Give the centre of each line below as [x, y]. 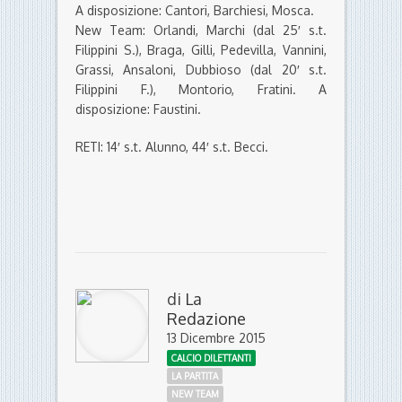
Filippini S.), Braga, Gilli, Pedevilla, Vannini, [201, 50]
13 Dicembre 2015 [216, 338]
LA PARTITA [195, 376]
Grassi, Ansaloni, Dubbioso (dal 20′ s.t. [201, 70]
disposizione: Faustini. [138, 109]
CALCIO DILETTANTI [211, 358]
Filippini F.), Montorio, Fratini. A [201, 90]
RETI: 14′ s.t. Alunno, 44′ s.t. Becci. [172, 147]
